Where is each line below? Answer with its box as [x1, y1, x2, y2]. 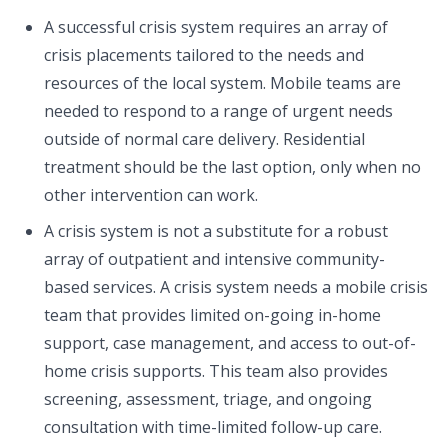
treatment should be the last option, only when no [44, 156, 421, 178]
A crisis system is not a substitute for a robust [44, 220, 388, 242]
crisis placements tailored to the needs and [44, 44, 364, 66]
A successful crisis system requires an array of [44, 16, 388, 38]
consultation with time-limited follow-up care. [44, 416, 382, 438]
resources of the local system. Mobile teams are [44, 72, 401, 94]
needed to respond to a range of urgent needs [44, 100, 393, 122]
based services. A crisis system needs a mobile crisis [44, 276, 428, 298]
